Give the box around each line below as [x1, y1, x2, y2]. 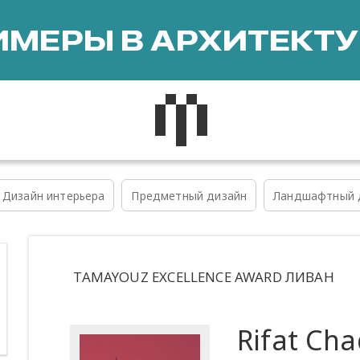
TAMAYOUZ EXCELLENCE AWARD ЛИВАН [73, 268, 334, 287]
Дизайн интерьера [2, 187, 105, 203]
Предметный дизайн [131, 187, 247, 203]
